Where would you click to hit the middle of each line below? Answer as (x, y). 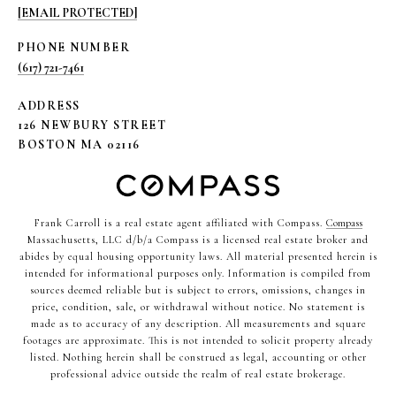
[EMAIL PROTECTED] (77, 12)
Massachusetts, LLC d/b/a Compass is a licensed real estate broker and (198, 239)
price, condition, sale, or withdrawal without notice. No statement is (198, 306)
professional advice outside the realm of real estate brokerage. (198, 373)
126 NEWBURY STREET (92, 125)
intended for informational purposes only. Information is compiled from (198, 273)
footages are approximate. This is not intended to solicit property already (198, 340)
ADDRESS (49, 105)
